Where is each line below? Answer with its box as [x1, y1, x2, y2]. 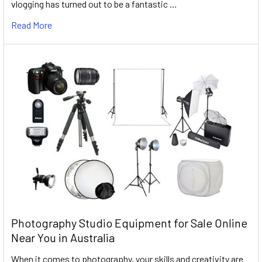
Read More [11, 19, 52, 30]
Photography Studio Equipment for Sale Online [11, 215, 247, 230]
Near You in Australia [11, 230, 115, 244]
